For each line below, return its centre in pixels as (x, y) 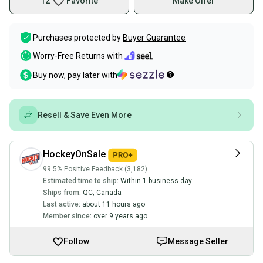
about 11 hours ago (114, 204)
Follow (77, 241)
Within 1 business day (156, 181)
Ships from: (62, 192)
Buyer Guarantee (154, 38)
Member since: (67, 216)
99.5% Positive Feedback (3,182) (95, 169)
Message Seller (198, 241)
